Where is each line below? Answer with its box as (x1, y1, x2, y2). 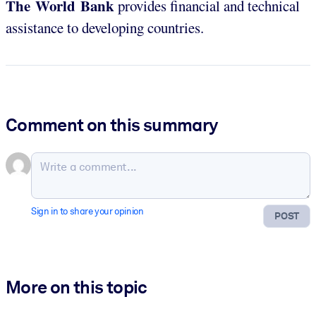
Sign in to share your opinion (31, 205, 144, 217)
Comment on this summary (6, 114, 218, 135)
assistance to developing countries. (6, 17, 204, 37)
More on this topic (6, 276, 147, 298)
